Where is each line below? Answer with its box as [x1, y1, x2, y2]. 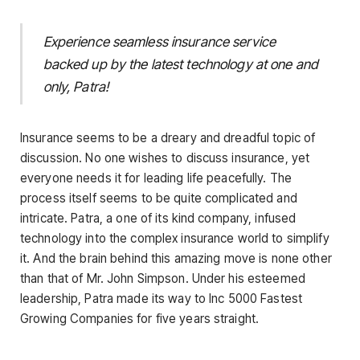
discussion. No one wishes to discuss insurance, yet [20, 150, 310, 166]
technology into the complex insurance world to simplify [20, 231, 329, 247]
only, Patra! [43, 78, 108, 95]
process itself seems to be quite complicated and [20, 190, 297, 207]
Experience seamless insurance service [43, 33, 276, 50]
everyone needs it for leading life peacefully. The [20, 170, 292, 186]
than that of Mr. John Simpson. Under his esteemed [20, 271, 305, 287]
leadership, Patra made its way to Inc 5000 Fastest [20, 291, 303, 307]
